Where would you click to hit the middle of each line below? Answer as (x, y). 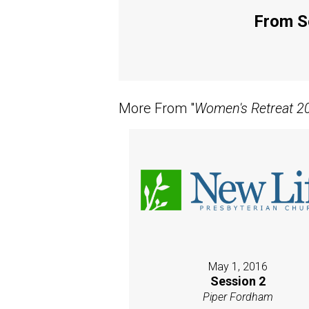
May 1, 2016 (238, 267)
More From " (157, 108)
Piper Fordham (238, 297)
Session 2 (238, 281)
